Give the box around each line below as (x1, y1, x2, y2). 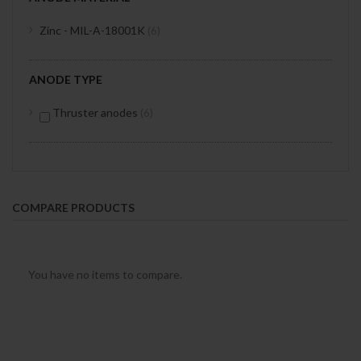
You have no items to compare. (28, 268, 182, 281)
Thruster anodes (50, 106, 140, 119)
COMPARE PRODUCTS (12, 201, 135, 214)
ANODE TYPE (29, 73, 102, 86)
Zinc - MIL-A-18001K (39, 23, 147, 37)
